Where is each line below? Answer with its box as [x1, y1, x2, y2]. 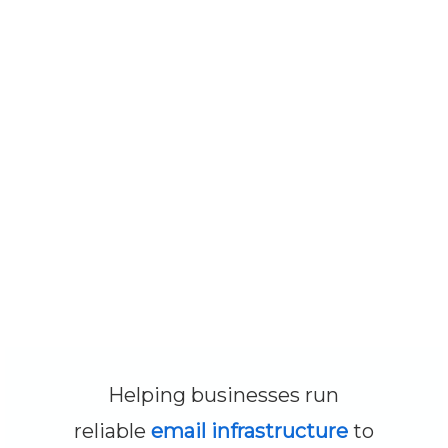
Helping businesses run [108, 383, 340, 408]
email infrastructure [150, 419, 348, 444]
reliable [73, 419, 151, 444]
